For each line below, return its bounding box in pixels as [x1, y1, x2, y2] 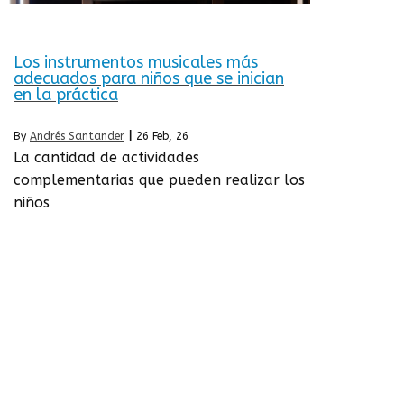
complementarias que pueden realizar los [14, 170, 305, 188]
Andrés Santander [30, 129, 124, 142]
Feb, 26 [152, 129, 188, 142]
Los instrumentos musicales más [14, 52, 258, 73]
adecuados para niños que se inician [14, 69, 284, 89]
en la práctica [14, 85, 118, 106]
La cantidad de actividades [14, 148, 199, 166]
